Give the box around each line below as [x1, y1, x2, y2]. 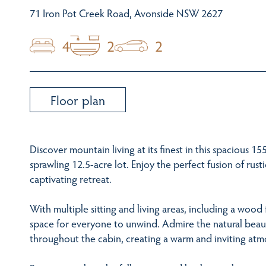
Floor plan [50, 91, 106, 109]
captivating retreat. [30, 171, 112, 186]
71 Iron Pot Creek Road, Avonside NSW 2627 [30, 5, 223, 21]
